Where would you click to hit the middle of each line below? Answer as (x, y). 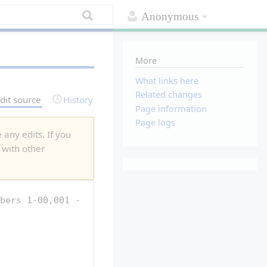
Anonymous (170, 17)
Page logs (156, 122)
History (78, 99)
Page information (171, 108)
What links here (167, 81)
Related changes (169, 95)
